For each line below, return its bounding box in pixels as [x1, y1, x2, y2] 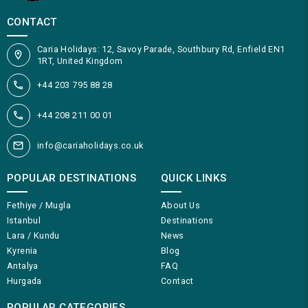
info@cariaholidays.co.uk [37, 140, 144, 151]
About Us [161, 199, 201, 210]
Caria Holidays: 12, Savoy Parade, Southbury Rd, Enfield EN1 [37, 43, 285, 54]
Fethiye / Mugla [7, 199, 71, 210]
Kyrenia [7, 245, 38, 256]
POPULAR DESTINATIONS [7, 171, 136, 184]
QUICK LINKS [161, 171, 227, 184]
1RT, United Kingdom [37, 55, 123, 66]
